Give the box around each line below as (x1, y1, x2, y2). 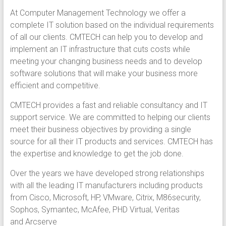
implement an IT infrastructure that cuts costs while (10, 44, 190, 54)
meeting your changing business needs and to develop (10, 56, 202, 66)
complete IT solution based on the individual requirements (10, 20, 214, 30)
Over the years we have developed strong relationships (10, 168, 204, 178)
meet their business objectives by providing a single (10, 124, 191, 134)
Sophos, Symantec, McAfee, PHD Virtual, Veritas (10, 204, 180, 214)
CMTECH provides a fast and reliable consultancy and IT (10, 100, 207, 110)
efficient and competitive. (10, 80, 100, 90)
